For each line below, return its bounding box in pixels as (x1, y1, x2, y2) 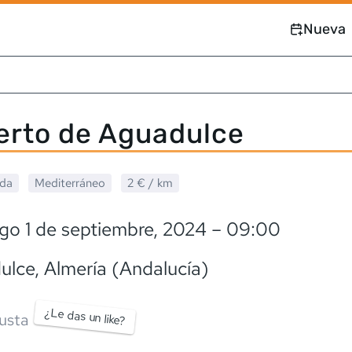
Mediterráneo (35, 175, 105, 191)
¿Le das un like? (43, 304, 126, 329)
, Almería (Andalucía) (35, 256, 209, 280)
